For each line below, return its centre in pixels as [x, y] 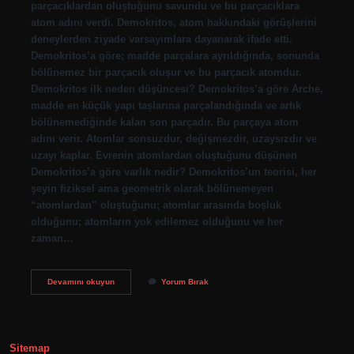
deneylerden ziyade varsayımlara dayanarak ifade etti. [161, 39]
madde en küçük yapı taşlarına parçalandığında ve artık [166, 105]
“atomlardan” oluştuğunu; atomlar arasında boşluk [156, 205]
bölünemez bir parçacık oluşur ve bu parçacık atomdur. [166, 72]
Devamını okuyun [81, 281]
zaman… [52, 238]
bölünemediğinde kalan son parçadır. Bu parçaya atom [164, 122]
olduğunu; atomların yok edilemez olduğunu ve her [156, 221]
